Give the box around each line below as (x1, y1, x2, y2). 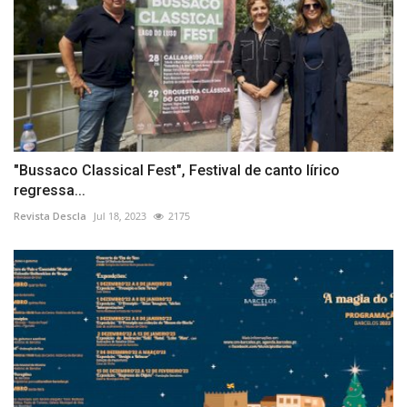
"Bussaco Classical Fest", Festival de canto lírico (14, 162, 340, 180)
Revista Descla (14, 209, 86, 223)
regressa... (14, 182, 85, 200)
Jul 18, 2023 (94, 209, 146, 223)
